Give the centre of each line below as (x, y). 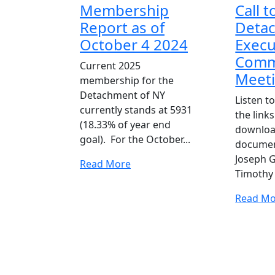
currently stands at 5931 (136, 110)
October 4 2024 (134, 44)
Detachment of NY (122, 95)
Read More (105, 164)
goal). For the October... (135, 139)
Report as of (122, 27)
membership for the (127, 80)
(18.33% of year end (125, 124)
